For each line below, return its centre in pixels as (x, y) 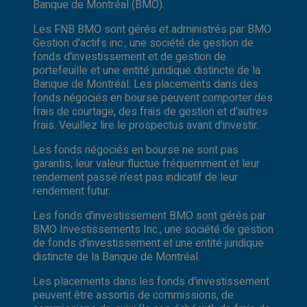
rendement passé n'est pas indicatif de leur (135, 177)
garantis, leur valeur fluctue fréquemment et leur (146, 163)
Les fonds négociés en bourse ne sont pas (136, 150)
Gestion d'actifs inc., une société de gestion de (143, 43)
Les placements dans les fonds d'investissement (151, 281)
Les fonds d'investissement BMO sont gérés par (149, 216)
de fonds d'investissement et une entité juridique (148, 243)
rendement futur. (72, 191)
